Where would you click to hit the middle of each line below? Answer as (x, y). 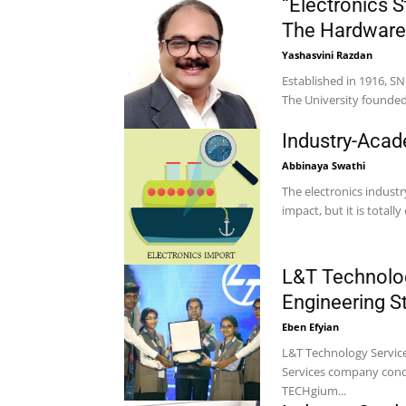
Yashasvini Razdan (327, 55)
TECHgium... (314, 391)
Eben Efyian (310, 327)
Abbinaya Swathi (324, 165)
